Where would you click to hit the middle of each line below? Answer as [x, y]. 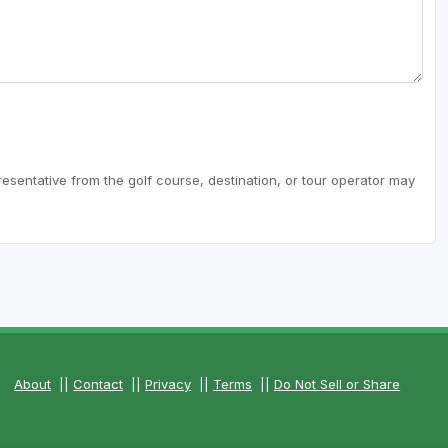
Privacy [168, 384]
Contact [98, 384]
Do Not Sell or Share [337, 384]
